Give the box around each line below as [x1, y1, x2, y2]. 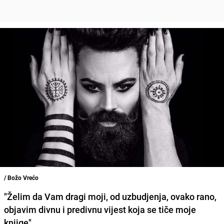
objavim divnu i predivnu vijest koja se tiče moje [4, 203, 196, 215]
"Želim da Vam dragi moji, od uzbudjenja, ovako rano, [4, 190, 216, 202]
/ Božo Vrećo [4, 173, 38, 181]
